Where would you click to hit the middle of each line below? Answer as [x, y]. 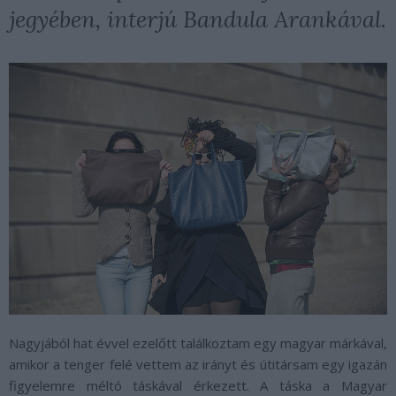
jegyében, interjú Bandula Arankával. [198, 19]
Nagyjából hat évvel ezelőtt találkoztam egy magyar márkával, [198, 343]
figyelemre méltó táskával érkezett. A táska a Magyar [198, 385]
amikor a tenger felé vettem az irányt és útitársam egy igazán [198, 364]
